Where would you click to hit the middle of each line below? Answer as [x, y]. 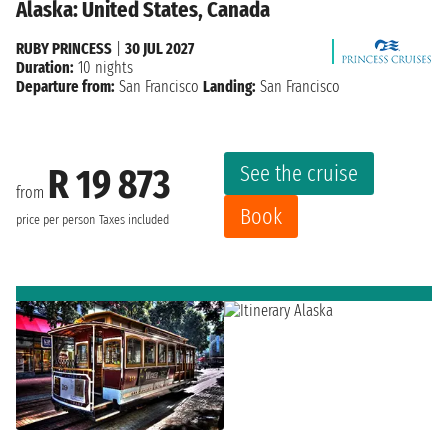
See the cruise [299, 173]
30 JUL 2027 [159, 48]
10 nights [103, 67]
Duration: [45, 67]
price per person [55, 220]
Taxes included [134, 220]
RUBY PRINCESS [64, 48]
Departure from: [65, 86]
